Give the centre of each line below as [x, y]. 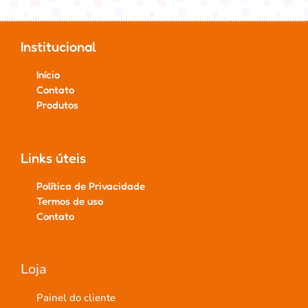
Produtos [57, 105]
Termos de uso [69, 201]
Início [48, 75]
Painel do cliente [76, 298]
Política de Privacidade [90, 186]
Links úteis [53, 158]
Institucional [58, 47]
